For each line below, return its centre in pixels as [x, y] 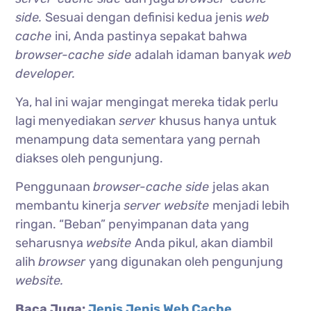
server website [168, 205]
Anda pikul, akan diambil [204, 243]
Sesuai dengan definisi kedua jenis [145, 17]
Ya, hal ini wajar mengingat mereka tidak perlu [147, 102]
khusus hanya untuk [218, 120]
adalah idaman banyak [201, 54]
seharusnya [51, 243]
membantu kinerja [70, 205]
